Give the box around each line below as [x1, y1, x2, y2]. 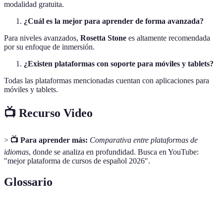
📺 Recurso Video [4, 106, 93, 119]
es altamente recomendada [126, 33, 210, 42]
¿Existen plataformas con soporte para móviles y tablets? [24, 59, 214, 68]
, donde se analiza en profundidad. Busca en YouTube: [29, 147, 199, 156]
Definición [68, 208, 99, 216]
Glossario [4, 175, 53, 188]
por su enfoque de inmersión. [4, 42, 95, 51]
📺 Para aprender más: [10, 135, 88, 144]
